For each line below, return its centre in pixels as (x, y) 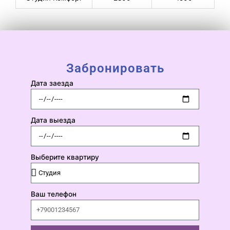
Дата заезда (52, 83)
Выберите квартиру (65, 157)
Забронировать (115, 68)
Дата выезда (53, 120)
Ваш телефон (54, 194)
